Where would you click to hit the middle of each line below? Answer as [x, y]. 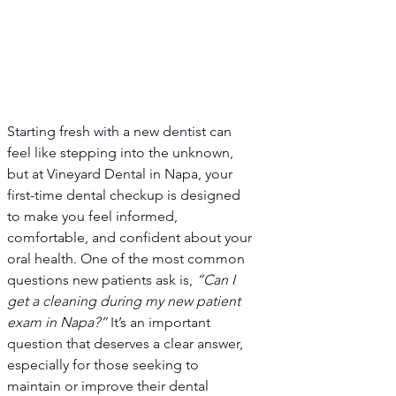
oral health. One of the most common [128, 259]
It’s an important [160, 323]
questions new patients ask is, [102, 280]
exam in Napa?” [57, 323]
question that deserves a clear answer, [127, 344]
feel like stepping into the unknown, [122, 153]
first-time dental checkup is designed [126, 195]
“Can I [217, 280]
